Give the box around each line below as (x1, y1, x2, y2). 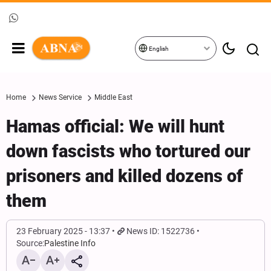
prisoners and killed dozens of (6, 166, 243, 186)
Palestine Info (44, 238, 96, 248)
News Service (39, 93, 82, 102)
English (148, 45, 169, 52)
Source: (16, 238, 44, 248)
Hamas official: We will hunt (6, 116, 224, 137)
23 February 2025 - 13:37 (16, 226, 110, 236)
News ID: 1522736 (126, 226, 195, 236)
